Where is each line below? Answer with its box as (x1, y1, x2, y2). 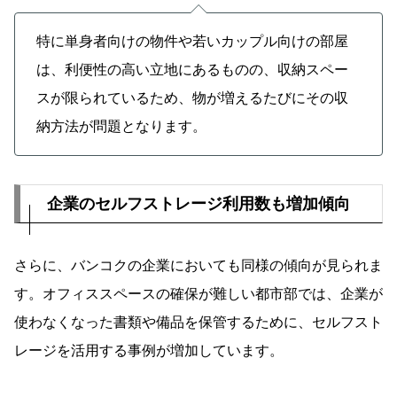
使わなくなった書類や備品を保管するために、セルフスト (14, 315, 383, 331)
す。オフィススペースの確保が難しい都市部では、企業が (14, 286, 383, 302)
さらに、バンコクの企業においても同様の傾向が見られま (14, 258, 383, 274)
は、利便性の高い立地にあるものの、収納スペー (36, 62, 348, 78)
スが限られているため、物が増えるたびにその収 (36, 90, 348, 106)
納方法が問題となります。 (36, 119, 206, 135)
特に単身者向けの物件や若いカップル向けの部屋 (36, 34, 348, 50)
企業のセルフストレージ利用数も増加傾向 (47, 195, 350, 214)
